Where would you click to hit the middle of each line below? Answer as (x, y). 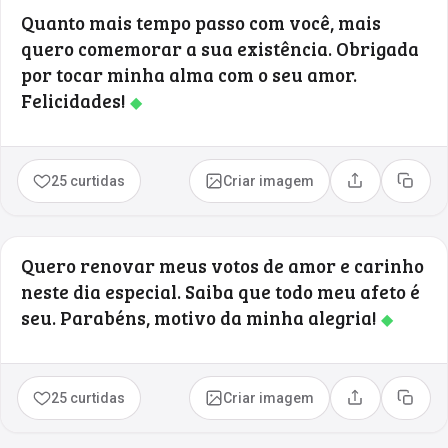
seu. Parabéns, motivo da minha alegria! (201, 317)
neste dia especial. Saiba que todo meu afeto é (220, 291)
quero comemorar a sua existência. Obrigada (220, 48)
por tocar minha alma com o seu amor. (189, 74)
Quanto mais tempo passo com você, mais (201, 22)
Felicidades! (75, 100)
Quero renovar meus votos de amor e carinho (222, 265)
